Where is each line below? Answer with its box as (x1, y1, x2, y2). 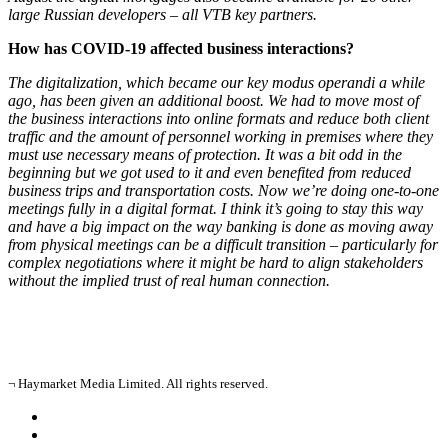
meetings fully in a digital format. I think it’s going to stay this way (8, 200, 423, 217)
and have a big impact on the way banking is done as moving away (8, 218, 433, 235)
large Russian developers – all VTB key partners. (8, 6, 317, 23)
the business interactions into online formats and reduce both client (8, 110, 429, 127)
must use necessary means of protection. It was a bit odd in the (8, 146, 402, 163)
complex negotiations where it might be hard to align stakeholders (8, 254, 423, 271)
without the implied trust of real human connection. (8, 272, 330, 289)
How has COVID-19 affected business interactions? (8, 40, 354, 57)
